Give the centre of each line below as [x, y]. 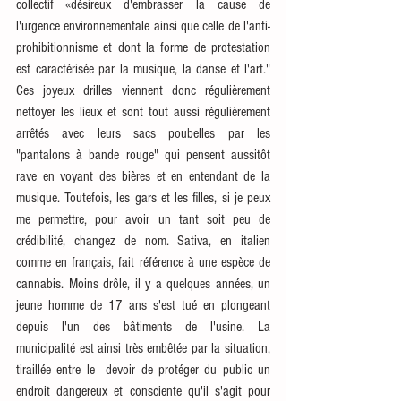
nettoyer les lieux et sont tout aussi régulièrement [143, 112]
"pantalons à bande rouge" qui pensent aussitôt [143, 155]
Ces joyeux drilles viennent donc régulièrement [143, 91]
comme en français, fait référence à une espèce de [143, 263]
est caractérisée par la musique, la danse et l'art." [143, 69]
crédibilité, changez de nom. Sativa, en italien [143, 241]
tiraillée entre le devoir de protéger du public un [143, 370]
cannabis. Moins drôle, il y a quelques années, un [143, 284]
